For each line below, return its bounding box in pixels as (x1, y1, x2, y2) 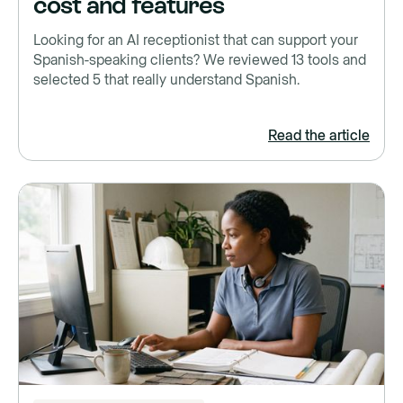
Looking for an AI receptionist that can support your (33, 33, 358, 49)
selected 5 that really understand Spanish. (33, 73, 300, 88)
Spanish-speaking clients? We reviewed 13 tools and (33, 53, 366, 68)
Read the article (268, 129, 370, 144)
